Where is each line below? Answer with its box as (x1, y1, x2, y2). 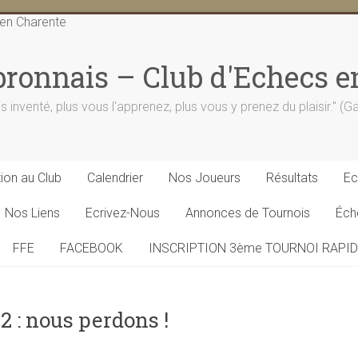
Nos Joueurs (169, 170, 241, 185)
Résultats (266, 170, 318, 185)
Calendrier (87, 170, 143, 185)
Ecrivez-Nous (86, 205, 160, 221)
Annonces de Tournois (185, 205, 310, 221)
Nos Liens (5, 205, 60, 221)
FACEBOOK (60, 241, 123, 256)
